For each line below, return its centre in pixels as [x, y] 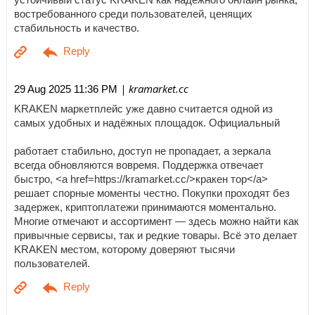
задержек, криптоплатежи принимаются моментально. [145, 207]
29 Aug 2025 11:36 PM [66, 89]
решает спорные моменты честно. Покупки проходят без [152, 193]
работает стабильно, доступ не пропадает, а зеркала [142, 151]
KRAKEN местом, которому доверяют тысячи [124, 249]
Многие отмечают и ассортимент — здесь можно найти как [156, 221]
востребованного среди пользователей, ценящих [133, 14]
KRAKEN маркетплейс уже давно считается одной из [143, 109]
